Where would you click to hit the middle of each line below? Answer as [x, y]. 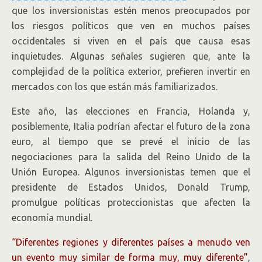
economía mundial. [52, 218]
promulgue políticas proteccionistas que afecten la [131, 202]
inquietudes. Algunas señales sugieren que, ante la [131, 56]
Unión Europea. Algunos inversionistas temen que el [131, 172]
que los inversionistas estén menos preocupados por [131, 11]
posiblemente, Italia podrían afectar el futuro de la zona [131, 126]
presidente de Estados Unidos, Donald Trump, [131, 187]
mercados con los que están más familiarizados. [115, 87]
